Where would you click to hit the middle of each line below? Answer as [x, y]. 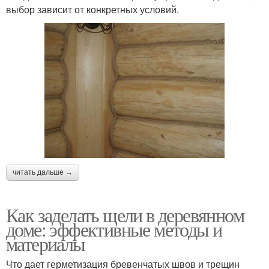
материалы [46, 243]
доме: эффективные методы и [114, 229]
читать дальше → [43, 172]
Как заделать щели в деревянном [125, 214]
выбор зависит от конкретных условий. [92, 9]
